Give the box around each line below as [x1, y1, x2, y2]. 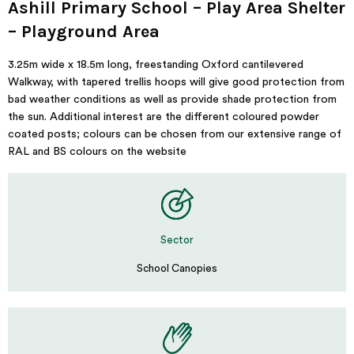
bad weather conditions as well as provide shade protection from [8, 94, 337, 105]
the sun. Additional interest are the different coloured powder [8, 111, 319, 122]
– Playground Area [8, 21, 160, 42]
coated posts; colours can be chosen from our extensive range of [8, 129, 341, 140]
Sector [160, 235, 194, 246]
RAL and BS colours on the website [8, 146, 186, 157]
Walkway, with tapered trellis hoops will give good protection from [8, 77, 345, 88]
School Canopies [137, 263, 217, 274]
